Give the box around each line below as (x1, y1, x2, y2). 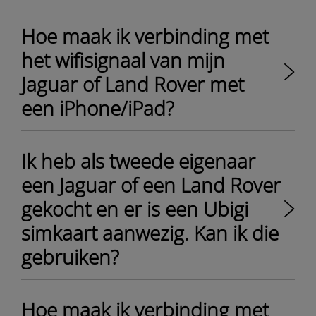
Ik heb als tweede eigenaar (21, 147, 255, 174)
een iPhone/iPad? (21, 95, 174, 121)
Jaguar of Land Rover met (21, 71, 244, 97)
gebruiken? (21, 243, 119, 270)
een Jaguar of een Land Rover (21, 171, 281, 198)
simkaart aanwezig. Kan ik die (21, 219, 279, 246)
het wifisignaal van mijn (21, 47, 225, 73)
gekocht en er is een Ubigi (21, 195, 248, 222)
